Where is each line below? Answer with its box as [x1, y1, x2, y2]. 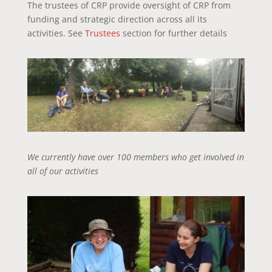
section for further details [120, 27, 227, 39]
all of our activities [27, 165, 98, 177]
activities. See [27, 27, 85, 39]
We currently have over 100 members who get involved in [27, 151, 244, 163]
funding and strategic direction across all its [27, 13, 207, 25]
